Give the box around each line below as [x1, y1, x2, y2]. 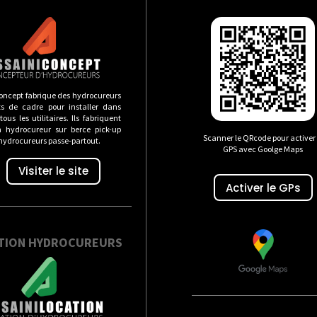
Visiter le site [18, 163, 88, 179]
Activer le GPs [225, 180, 301, 195]
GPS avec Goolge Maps [223, 143, 304, 154]
